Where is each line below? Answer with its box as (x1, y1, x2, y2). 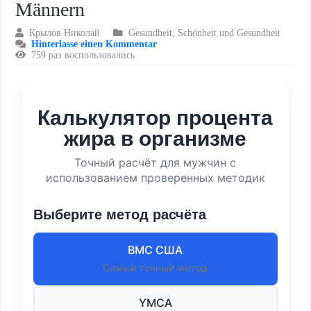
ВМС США (128, 243, 183, 257)
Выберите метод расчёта (33, 207, 207, 222)
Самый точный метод (103, 262, 208, 274)
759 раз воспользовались (31, 50, 135, 60)
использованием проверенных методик (45, 171, 265, 185)
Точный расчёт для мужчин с (74, 155, 237, 169)
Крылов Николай (29, 28, 101, 38)
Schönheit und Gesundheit (178, 28, 281, 38)
